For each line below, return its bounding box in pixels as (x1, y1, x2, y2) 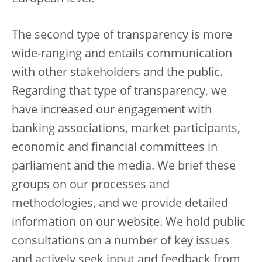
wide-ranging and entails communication (12, 49, 232, 60)
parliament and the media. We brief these (12, 161, 236, 173)
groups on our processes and (12, 180, 170, 191)
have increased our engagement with (12, 105, 212, 116)
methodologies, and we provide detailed (12, 198, 228, 210)
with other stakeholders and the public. (12, 67, 223, 79)
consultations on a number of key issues (12, 236, 230, 247)
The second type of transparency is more (12, 30, 232, 42)
